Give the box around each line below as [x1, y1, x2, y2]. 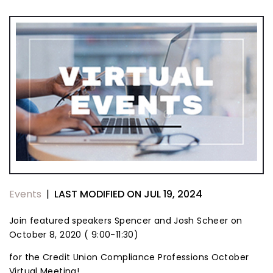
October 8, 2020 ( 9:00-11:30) [9, 229, 139, 241]
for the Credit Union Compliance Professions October [9, 251, 249, 264]
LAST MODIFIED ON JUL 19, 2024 [54, 186, 202, 201]
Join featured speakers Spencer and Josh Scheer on [9, 214, 243, 227]
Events [9, 187, 41, 202]
